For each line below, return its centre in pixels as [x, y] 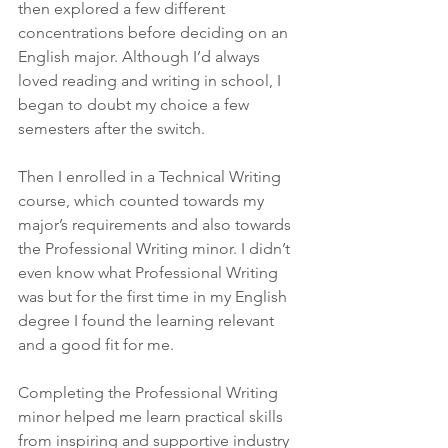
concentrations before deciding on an [155, 32]
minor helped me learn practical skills [152, 416]
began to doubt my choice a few [135, 104]
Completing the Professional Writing [150, 392]
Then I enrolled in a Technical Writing [151, 176]
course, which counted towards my [143, 200]
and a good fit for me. [98, 344]
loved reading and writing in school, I [151, 80]
